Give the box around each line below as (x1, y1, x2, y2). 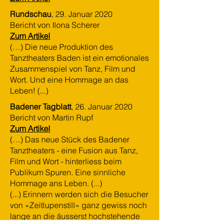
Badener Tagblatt (10, 102, 71, 111)
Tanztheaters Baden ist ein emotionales (10, 53, 149, 63)
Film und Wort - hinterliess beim (10, 156, 121, 166)
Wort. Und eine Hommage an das (10, 75, 128, 85)
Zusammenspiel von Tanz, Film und (10, 64, 135, 74)
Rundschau (10, 9, 51, 19)
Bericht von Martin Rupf (10, 112, 93, 122)
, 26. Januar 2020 (71, 102, 132, 111)
